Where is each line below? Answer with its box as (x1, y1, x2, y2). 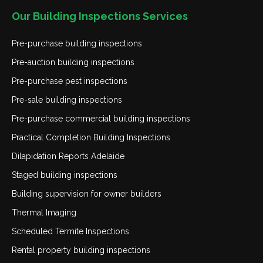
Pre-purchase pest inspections (12, 76, 127, 86)
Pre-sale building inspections (12, 95, 122, 104)
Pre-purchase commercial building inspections (12, 114, 190, 123)
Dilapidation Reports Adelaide (12, 151, 124, 161)
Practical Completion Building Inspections (12, 133, 170, 142)
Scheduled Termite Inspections (12, 227, 129, 236)
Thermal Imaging (12, 208, 76, 217)
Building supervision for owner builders (12, 189, 161, 198)
